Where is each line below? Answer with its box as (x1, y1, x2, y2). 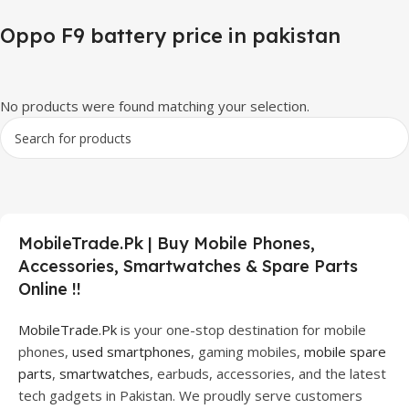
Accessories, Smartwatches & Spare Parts (18, 256, 358, 277)
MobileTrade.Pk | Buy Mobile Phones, (18, 233, 315, 254)
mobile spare (304, 342, 386, 361)
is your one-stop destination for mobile (117, 320, 366, 339)
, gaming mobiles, (191, 342, 304, 361)
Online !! (18, 278, 81, 299)
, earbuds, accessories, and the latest (150, 364, 386, 383)
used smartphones (72, 342, 191, 361)
